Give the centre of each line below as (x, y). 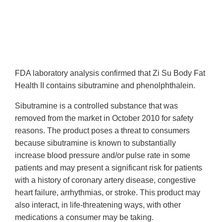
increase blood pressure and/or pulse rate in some (103, 155)
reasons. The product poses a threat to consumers (102, 130)
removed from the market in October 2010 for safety (104, 118)
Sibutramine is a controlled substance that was (96, 106)
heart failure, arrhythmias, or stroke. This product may (108, 192)
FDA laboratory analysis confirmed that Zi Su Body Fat (110, 73)
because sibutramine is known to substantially (95, 143)
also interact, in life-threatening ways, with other (98, 205)
